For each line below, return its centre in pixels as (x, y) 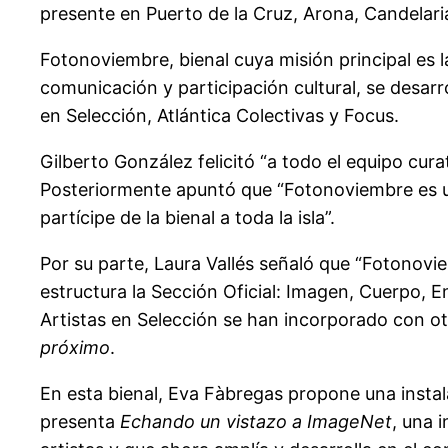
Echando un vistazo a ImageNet (256, 421)
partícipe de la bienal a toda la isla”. (187, 217)
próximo (75, 347)
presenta (80, 421)
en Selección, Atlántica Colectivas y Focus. (219, 115)
